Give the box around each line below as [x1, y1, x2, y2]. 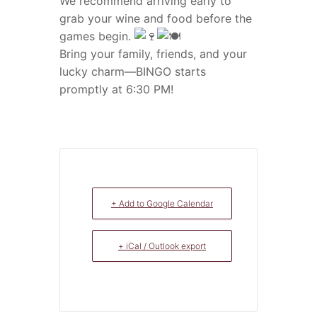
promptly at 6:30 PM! [59, 82, 173, 97]
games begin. [59, 29, 134, 44]
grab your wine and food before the [59, 11, 252, 26]
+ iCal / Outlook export [118, 241, 206, 252]
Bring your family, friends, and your [59, 47, 247, 62]
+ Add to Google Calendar [111, 198, 213, 209]
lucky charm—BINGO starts [59, 64, 206, 79]
